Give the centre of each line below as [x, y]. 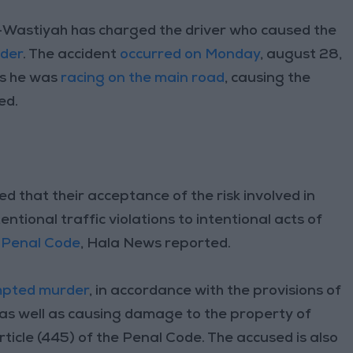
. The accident [72, 55]
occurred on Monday [190, 55]
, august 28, [301, 55]
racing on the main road [143, 78]
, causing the [268, 78]
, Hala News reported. [156, 244]
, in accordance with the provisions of [216, 291]
